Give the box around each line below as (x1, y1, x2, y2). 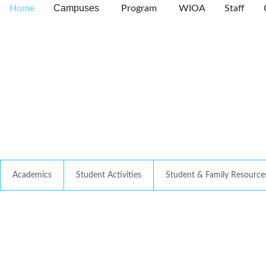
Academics (12, 171, 52, 180)
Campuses (53, 3, 99, 14)
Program (121, 4, 157, 14)
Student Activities (76, 171, 141, 180)
